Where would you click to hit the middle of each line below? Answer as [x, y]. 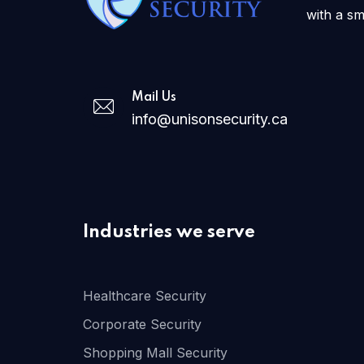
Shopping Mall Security [155, 353]
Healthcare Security [145, 296]
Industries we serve [169, 232]
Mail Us [154, 97]
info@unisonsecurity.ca [210, 119]
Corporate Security [142, 324]
